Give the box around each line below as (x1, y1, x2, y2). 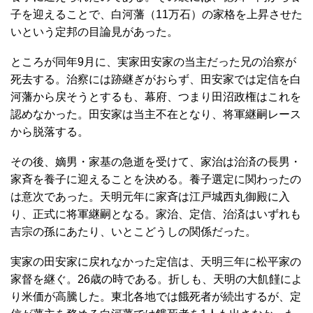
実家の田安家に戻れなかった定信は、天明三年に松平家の (10, 255, 301, 268)
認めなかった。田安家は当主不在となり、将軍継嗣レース (10, 108, 301, 120)
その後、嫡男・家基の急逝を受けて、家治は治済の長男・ (10, 155, 301, 168)
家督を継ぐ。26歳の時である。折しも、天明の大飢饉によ (10, 272, 303, 285)
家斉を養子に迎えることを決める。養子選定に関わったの (10, 173, 301, 185)
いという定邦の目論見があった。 (10, 25, 178, 38)
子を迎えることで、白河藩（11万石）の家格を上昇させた (10, 8, 303, 20)
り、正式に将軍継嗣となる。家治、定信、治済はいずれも (10, 208, 301, 220)
